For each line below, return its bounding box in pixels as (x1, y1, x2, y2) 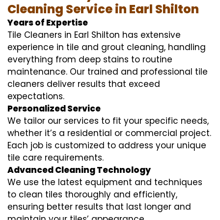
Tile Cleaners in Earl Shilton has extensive (7, 28, 181, 41)
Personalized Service (7, 102, 101, 114)
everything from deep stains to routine (7, 53, 172, 65)
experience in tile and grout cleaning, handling (7, 41, 206, 53)
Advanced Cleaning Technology (7, 164, 151, 176)
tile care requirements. (7, 151, 104, 164)
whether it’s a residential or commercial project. (7, 127, 211, 139)
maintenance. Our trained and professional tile (7, 65, 208, 78)
